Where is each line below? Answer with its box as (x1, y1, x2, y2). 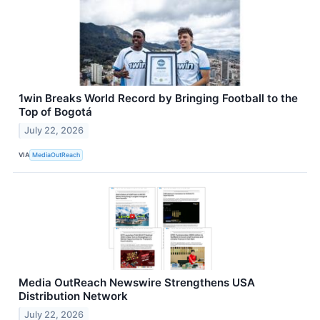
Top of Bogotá (19, 105, 92, 119)
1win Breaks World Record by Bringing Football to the (19, 91, 298, 106)
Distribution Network (19, 289, 128, 303)
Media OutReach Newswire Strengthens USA (19, 275, 255, 289)
